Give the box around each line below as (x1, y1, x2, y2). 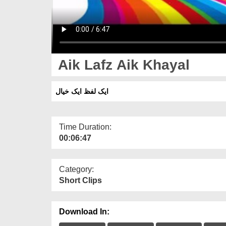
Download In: (59, 207, 109, 216)
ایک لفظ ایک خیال (55, 87, 108, 95)
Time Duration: (59, 122, 111, 131)
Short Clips (59, 176, 102, 185)
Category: (59, 164, 94, 174)
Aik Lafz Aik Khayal (54, 56, 190, 73)
